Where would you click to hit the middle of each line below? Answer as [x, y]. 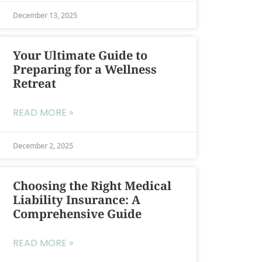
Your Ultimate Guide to [80, 56]
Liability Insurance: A [76, 200]
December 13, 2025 [45, 15]
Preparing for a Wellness [85, 70]
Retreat [34, 84]
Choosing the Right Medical [92, 186]
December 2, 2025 [43, 146]
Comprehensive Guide [77, 214]
